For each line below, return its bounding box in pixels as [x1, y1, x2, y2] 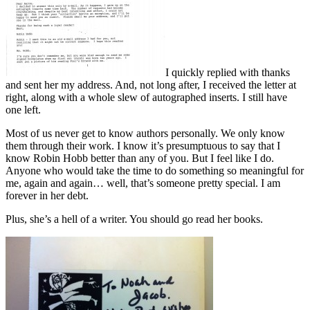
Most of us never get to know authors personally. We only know [6, 127, 285, 139]
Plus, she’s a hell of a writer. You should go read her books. [6, 212, 263, 225]
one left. [6, 103, 41, 116]
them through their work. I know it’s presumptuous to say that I [6, 139, 280, 152]
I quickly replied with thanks [165, 66, 290, 78]
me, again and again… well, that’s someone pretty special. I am [6, 176, 280, 189]
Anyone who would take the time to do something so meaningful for [6, 164, 304, 176]
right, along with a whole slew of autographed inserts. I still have [6, 91, 287, 103]
